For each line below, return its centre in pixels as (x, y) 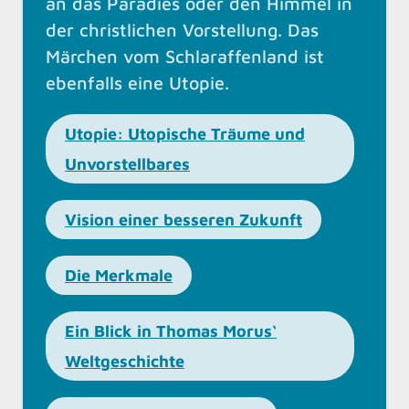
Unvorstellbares (127, 164)
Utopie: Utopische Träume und (185, 134)
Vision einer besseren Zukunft (184, 220)
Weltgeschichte (125, 362)
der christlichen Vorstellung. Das (182, 30)
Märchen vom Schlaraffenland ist (185, 57)
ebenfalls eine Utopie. (137, 83)
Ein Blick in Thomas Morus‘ (171, 331)
